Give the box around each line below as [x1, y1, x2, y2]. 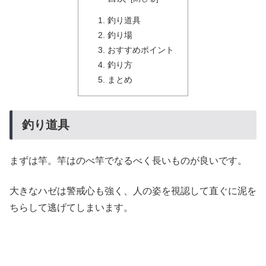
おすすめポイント [107, 45, 174, 55]
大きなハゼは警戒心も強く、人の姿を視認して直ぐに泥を [9, 185, 256, 196]
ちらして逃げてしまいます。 [9, 202, 133, 213]
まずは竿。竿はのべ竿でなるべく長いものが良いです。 [9, 156, 247, 166]
